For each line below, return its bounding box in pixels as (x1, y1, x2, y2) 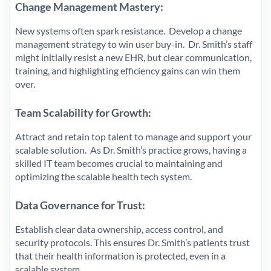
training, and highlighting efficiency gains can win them (15, 64, 240, 76)
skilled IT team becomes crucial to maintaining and (15, 157, 223, 169)
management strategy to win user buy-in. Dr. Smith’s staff (15, 38, 252, 50)
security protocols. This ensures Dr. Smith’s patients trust (15, 236, 250, 248)
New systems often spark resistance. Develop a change (15, 24, 242, 36)
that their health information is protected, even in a (15, 249, 226, 261)
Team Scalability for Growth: (15, 105, 155, 119)
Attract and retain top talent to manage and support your (15, 130, 252, 142)
